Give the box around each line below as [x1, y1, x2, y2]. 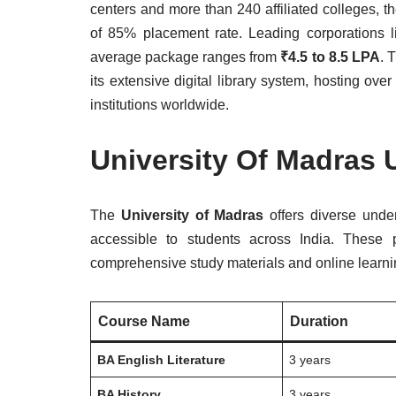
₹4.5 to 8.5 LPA [280, 49, 380, 65]
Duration [290, 314, 348, 329]
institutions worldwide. [90, 97, 229, 112]
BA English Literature [97, 353, 226, 367]
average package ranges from [90, 49, 281, 65]
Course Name [98, 314, 190, 329]
